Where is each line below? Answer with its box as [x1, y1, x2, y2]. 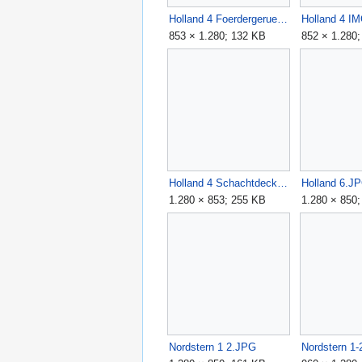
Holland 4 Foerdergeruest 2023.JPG [277, 12, 288, 25]
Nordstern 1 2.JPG [169, 341, 256, 354]
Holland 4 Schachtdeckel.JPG [277, 176, 288, 189]
